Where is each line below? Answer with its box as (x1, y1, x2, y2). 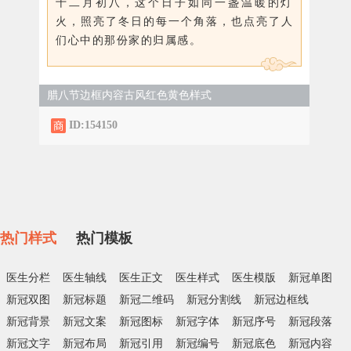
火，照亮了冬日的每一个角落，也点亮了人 (56, 16, 293, 28)
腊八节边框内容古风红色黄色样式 (47, 89, 212, 101)
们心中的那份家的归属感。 (56, 34, 201, 47)
